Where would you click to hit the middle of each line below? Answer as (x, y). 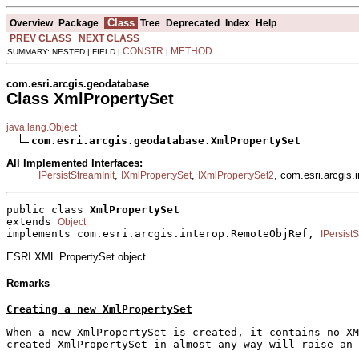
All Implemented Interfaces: (75, 163)
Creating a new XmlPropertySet (99, 309)
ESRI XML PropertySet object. (78, 256)
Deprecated (193, 23)
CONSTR (143, 51)
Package (79, 23)
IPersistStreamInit (77, 175)
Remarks (28, 283)
